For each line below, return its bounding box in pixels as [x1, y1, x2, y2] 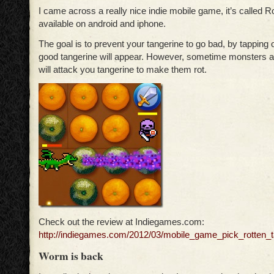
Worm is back [39, 248, 103, 264]
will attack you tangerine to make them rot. [39, 64, 207, 75]
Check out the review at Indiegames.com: [39, 217, 204, 228]
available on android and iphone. [39, 18, 166, 29]
